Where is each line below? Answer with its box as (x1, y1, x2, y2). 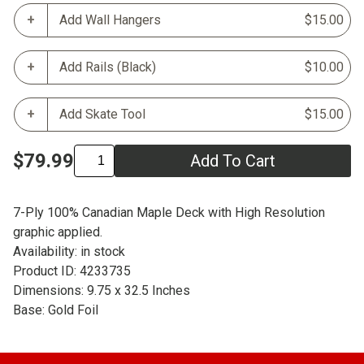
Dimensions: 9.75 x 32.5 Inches (13, 282, 190, 298)
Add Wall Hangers (59, 11, 161, 28)
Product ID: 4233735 (13, 262, 131, 279)
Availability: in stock (13, 243, 125, 259)
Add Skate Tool (59, 106, 145, 122)
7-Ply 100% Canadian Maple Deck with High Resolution (13, 204, 325, 220)
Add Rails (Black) (59, 58, 156, 75)
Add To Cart (190, 150, 275, 171)
